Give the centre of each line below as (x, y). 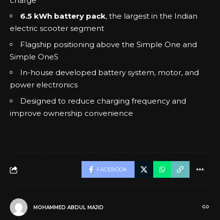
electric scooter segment (57, 28)
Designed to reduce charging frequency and (103, 101)
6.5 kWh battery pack (63, 16)
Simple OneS (34, 56)
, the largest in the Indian (151, 16)
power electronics (44, 85)
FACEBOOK (112, 169)
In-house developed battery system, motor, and (110, 72)
